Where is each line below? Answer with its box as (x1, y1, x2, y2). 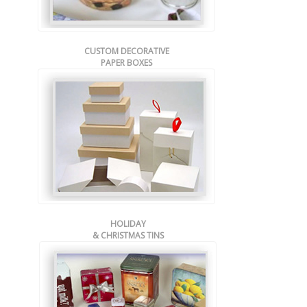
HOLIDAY (110, 218, 146, 230)
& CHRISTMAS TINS (92, 230, 164, 241)
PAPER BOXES (101, 57, 152, 69)
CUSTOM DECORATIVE (84, 45, 169, 57)
